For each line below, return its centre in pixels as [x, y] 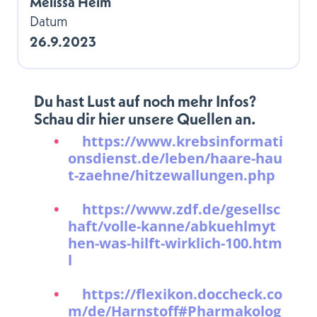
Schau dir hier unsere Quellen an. [145, 119]
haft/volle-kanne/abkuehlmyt [172, 226]
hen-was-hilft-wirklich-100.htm [175, 243]
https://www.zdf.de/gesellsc [181, 209]
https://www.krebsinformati [183, 141]
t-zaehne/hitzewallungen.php [172, 175]
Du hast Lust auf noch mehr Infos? [145, 101]
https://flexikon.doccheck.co [182, 294]
